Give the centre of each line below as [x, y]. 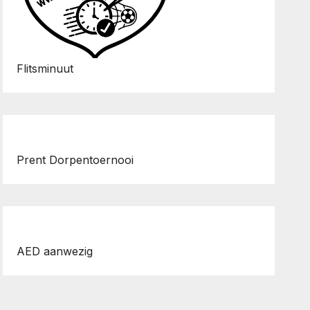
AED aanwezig [55, 251]
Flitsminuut [45, 68]
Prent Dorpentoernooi [75, 159]
